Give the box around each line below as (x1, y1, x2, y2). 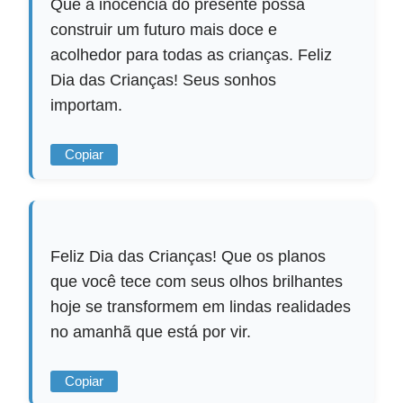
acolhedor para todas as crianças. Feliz (50, 46, 333, 65)
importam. (50, 96, 123, 115)
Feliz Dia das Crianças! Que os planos (50, 247, 327, 266)
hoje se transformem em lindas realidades (50, 298, 352, 317)
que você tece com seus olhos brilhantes (50, 273, 344, 291)
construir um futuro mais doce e (50, 21, 278, 40)
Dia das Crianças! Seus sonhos (50, 71, 277, 90)
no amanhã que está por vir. (50, 323, 252, 342)
